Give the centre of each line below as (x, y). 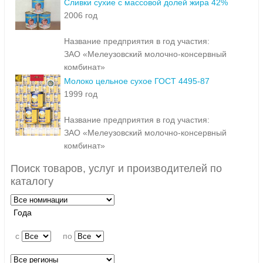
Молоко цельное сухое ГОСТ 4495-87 (137, 81)
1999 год (81, 94)
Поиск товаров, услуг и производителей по (116, 169)
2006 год (81, 16)
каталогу (32, 182)
